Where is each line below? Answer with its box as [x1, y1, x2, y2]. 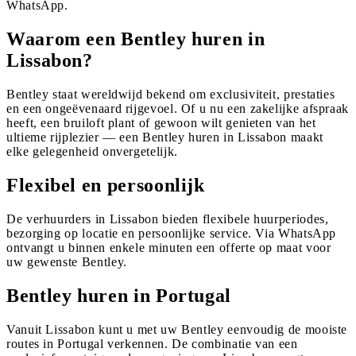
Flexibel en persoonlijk [6, 174, 205, 195]
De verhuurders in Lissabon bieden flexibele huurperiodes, [6, 211, 329, 226]
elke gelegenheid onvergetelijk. [6, 144, 178, 158]
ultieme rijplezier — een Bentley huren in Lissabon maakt [6, 130, 323, 144]
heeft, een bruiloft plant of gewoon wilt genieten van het [6, 115, 316, 130]
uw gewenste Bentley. [6, 254, 127, 269]
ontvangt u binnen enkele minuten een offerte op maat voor [6, 240, 331, 254]
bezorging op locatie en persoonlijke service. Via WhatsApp [6, 226, 337, 240]
